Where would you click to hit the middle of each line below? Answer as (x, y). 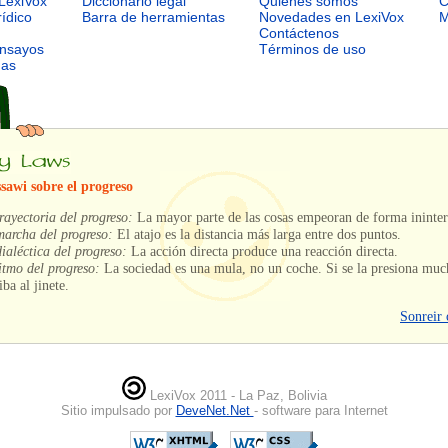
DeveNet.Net (214, 410)
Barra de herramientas (153, 17)
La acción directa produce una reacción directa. (262, 250)
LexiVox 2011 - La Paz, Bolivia (236, 395)
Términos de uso (313, 49)
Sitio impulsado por (118, 410)
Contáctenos (299, 33)
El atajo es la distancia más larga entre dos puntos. (257, 233)
